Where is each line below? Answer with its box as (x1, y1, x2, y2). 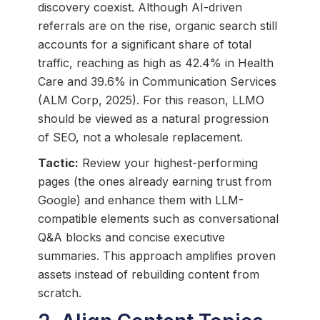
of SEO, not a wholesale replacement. (37, 130, 243, 145)
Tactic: (37, 156, 79, 171)
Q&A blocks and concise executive (37, 230, 225, 245)
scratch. (37, 286, 81, 301)
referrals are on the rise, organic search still (37, 19, 277, 34)
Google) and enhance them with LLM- (37, 193, 244, 208)
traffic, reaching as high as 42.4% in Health (37, 56, 274, 71)
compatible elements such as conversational (37, 211, 279, 226)
